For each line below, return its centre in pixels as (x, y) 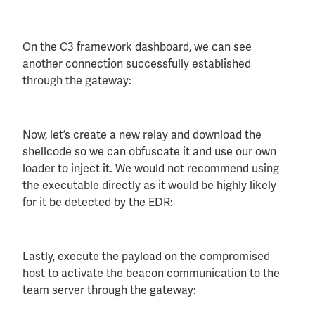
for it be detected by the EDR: (98, 202)
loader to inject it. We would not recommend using (151, 169)
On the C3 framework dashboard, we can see (137, 47)
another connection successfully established (137, 64)
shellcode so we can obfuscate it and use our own (149, 152)
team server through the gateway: (109, 290)
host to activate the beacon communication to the (151, 273)
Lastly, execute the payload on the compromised (146, 256)
